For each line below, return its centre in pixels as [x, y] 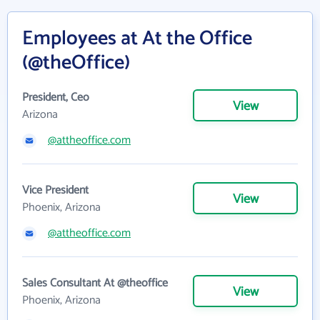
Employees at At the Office [137, 39]
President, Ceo [56, 97]
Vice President [55, 190]
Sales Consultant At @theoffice [95, 283]
